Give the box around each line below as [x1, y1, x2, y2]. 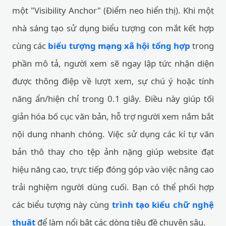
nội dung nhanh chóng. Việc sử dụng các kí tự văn [12, 128, 214, 140]
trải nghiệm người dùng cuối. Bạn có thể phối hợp [12, 181, 214, 193]
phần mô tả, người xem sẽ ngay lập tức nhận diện [12, 58, 214, 69]
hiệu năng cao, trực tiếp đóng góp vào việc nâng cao [12, 163, 214, 175]
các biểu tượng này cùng [12, 199, 112, 210]
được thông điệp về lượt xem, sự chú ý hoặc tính [12, 75, 214, 87]
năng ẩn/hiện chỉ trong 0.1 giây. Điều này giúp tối [12, 93, 214, 104]
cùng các [12, 40, 48, 51]
